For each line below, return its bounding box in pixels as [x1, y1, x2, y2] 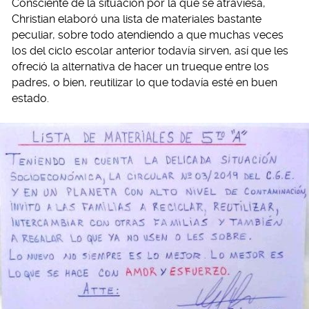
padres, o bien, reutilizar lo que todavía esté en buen [12, 76, 277, 90]
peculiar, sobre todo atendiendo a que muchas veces [12, 28, 283, 42]
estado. [12, 92, 49, 106]
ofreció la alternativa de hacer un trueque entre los [12, 60, 269, 74]
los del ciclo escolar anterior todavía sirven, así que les [12, 44, 288, 58]
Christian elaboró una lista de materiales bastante [12, 12, 261, 26]
